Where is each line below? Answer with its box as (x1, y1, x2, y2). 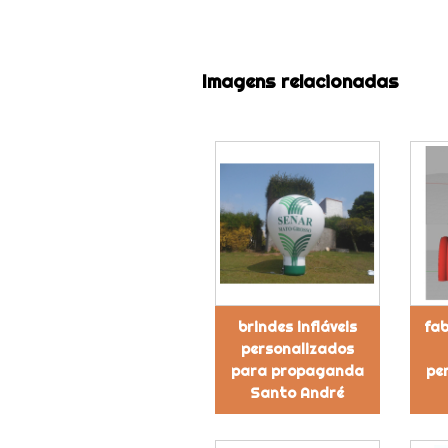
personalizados (240, 339, 354, 358)
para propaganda (230, 361, 364, 380)
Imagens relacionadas (201, 69, 399, 93)
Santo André (250, 383, 345, 402)
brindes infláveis (237, 317, 357, 336)
